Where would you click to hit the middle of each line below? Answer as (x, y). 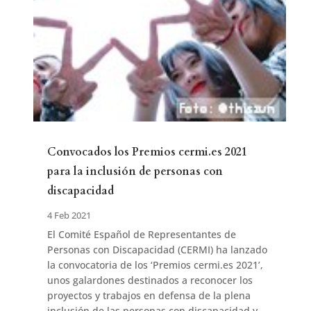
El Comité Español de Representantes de (141, 234)
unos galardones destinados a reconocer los (150, 280)
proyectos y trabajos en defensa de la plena (149, 295)
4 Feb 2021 (69, 215)
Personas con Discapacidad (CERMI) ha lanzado (157, 249)
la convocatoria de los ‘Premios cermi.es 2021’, (155, 264)
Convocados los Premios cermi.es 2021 (147, 152)
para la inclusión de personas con (135, 171)
